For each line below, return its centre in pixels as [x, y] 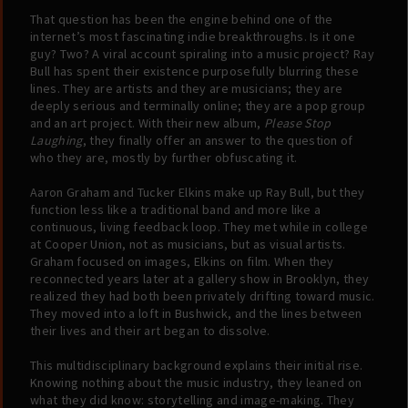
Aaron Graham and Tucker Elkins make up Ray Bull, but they [198, 193]
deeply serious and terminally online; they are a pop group [198, 106]
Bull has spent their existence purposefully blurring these [195, 71]
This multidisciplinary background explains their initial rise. [197, 366]
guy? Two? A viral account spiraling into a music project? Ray [203, 54]
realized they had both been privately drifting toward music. [203, 296]
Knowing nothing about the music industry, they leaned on [196, 383]
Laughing [56, 141]
